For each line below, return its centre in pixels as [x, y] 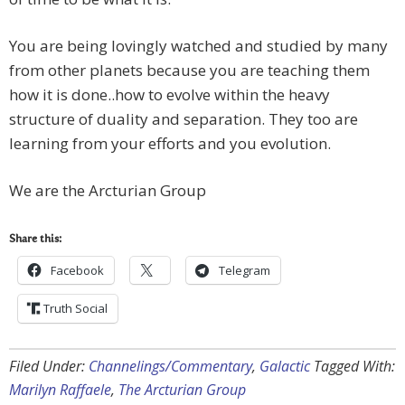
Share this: [35, 240]
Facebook [77, 271]
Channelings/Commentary [170, 367]
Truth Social [75, 309]
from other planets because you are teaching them [189, 71]
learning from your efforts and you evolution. [170, 144]
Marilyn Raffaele [60, 390]
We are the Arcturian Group [108, 191]
